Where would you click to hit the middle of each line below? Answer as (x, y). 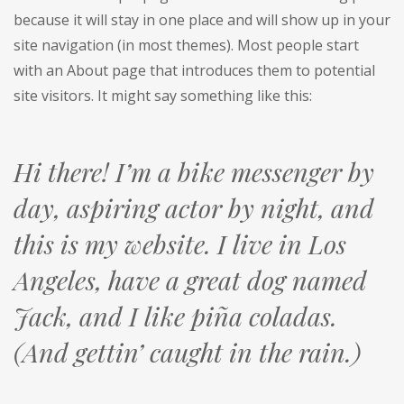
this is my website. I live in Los (180, 244)
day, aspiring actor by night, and (194, 208)
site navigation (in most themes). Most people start (186, 46)
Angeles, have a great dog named (190, 280)
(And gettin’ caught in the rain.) (187, 352)
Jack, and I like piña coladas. (175, 316)
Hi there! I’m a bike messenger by (194, 172)
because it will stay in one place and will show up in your (202, 20)
